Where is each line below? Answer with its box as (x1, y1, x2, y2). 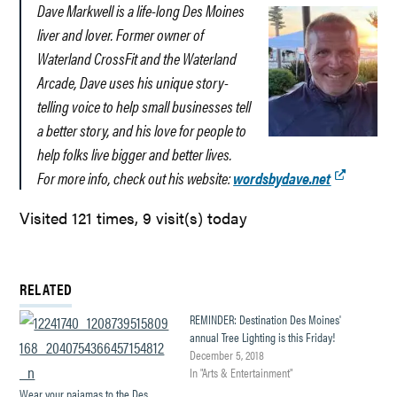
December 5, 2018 (190, 346, 264, 364)
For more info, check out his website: (37, 166, 231, 189)
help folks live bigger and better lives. (37, 142, 233, 165)
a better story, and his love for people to (37, 118, 247, 141)
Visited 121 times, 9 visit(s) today (19, 206, 248, 229)
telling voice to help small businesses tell (37, 94, 252, 117)
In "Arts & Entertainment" (190, 363, 292, 382)
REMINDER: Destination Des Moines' (190, 310, 341, 329)
